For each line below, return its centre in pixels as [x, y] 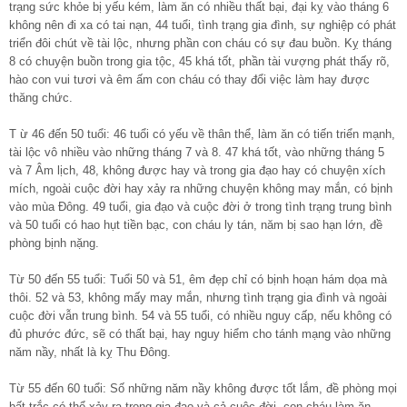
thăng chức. [41, 97]
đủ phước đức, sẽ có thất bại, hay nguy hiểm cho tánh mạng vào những [200, 333]
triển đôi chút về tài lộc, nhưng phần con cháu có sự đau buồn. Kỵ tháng [200, 43]
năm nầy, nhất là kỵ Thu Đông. [90, 352]
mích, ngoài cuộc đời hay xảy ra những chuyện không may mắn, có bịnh [201, 188]
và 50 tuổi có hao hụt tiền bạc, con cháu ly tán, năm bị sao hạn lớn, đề [196, 224]
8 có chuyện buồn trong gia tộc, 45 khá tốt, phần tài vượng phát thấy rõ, [199, 61]
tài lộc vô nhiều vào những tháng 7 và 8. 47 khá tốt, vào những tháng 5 [197, 152]
